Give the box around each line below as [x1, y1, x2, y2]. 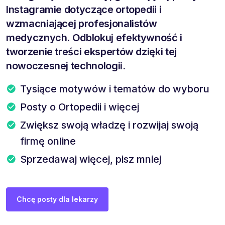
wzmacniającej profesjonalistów [6, 17, 157, 30]
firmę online [20, 135, 76, 147]
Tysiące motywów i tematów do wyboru [20, 82, 209, 95]
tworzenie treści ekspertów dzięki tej [6, 45, 177, 58]
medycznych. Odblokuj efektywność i [6, 31, 183, 44]
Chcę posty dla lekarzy [17, 194, 98, 203]
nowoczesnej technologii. [6, 59, 126, 72]
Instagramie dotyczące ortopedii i [6, 3, 162, 16]
